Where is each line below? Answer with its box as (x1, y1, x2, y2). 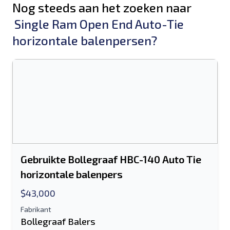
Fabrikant (21, 205, 51, 214)
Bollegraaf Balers (21, 216, 95, 227)
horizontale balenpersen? (12, 33, 157, 48)
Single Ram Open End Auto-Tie (14, 16, 184, 31)
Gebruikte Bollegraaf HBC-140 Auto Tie (21, 153, 201, 165)
